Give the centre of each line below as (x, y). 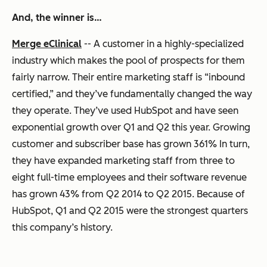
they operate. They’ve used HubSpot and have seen (125, 110)
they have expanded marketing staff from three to (123, 160)
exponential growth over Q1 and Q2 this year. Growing (131, 127)
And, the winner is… (57, 17)
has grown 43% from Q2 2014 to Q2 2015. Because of (128, 194)
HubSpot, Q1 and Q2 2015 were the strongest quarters (130, 210)
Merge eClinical (47, 44)
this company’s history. (62, 227)
